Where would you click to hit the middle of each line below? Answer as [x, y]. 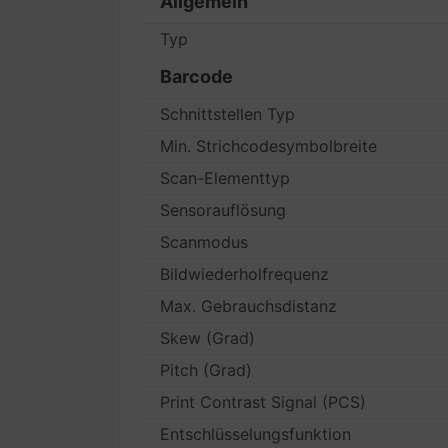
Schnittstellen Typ [228, 114]
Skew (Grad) [208, 338]
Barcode [197, 76]
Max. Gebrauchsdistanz [249, 306]
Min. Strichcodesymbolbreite [269, 146]
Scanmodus [204, 242]
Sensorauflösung [223, 210]
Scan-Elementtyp [225, 178]
